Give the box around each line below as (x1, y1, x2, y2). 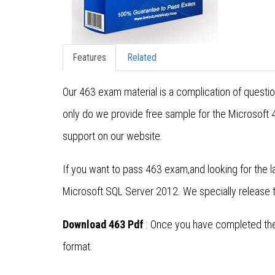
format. (63, 240, 93, 254)
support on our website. (63, 130, 163, 143)
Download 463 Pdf (63, 218, 144, 231)
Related (127, 52, 157, 64)
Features (72, 52, 106, 64)
